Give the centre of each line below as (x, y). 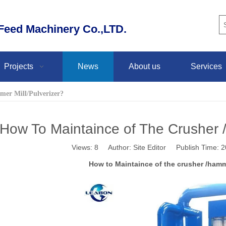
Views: (83, 147)
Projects (19, 66)
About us (145, 66)
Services (206, 66)
